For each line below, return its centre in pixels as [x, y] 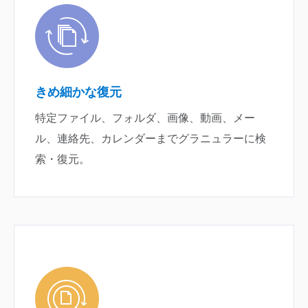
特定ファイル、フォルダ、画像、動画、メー [145, 118]
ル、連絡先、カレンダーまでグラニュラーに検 [151, 138]
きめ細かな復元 [78, 91]
